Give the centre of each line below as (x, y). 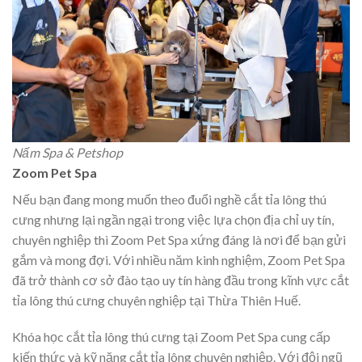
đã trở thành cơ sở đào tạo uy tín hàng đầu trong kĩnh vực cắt (181, 280)
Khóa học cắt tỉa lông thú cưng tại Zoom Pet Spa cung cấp (171, 337)
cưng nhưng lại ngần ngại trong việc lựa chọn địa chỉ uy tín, (173, 219)
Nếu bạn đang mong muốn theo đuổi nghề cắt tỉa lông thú (169, 199)
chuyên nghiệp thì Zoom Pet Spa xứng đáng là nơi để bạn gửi (179, 239)
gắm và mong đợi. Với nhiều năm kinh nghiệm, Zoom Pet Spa (179, 259)
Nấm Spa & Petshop (67, 152)
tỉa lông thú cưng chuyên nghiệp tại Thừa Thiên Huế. (156, 300)
